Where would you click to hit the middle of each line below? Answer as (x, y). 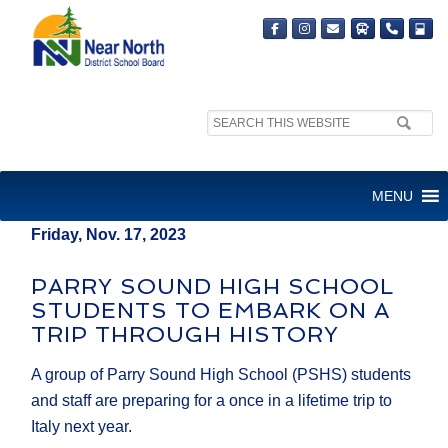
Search (232, 120)
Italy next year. (82, 427)
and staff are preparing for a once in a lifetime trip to (212, 401)
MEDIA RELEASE (124, 138)
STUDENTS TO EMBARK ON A (211, 310)
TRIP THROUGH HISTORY (185, 334)
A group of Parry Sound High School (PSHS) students (221, 375)
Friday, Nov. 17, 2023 (109, 235)
